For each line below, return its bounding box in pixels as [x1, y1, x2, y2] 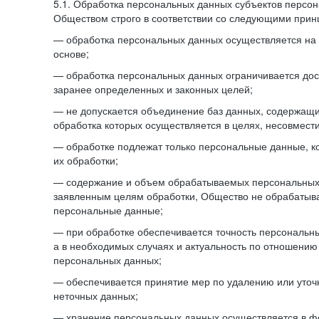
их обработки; [53, 153, 118, 167]
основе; [53, 46, 89, 61]
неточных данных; [53, 288, 138, 303]
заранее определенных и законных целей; [53, 82, 253, 96]
